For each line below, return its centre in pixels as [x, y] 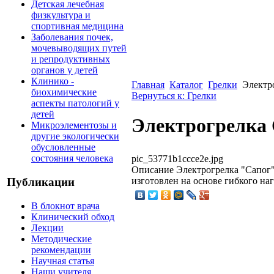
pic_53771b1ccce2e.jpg [177, 158]
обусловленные [63, 147]
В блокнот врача [65, 206]
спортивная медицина [77, 26]
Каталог [186, 85]
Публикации [41, 182]
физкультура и [61, 15]
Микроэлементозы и [74, 125]
